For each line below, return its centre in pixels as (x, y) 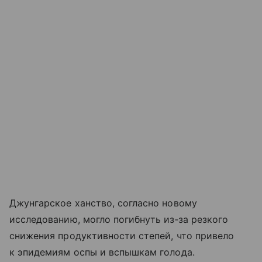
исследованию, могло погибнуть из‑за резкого (119, 220)
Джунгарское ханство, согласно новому (103, 203)
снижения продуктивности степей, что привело (122, 236)
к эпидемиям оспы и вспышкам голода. (102, 252)
